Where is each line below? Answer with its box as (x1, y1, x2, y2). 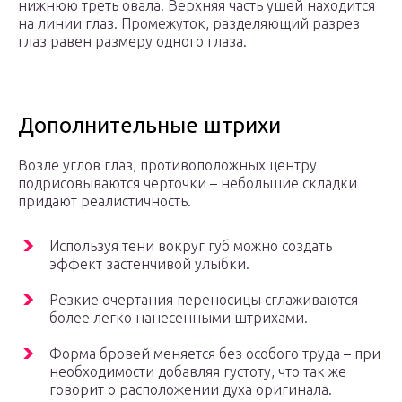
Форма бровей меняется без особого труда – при (49, 345, 380, 362)
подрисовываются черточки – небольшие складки (18, 174, 357, 191)
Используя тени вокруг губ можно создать (49, 237, 332, 254)
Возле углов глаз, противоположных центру (18, 156, 317, 173)
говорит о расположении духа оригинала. (49, 380, 332, 398)
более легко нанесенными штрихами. (49, 309, 308, 326)
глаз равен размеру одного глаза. (18, 32, 247, 49)
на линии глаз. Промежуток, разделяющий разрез (18, 14, 360, 31)
